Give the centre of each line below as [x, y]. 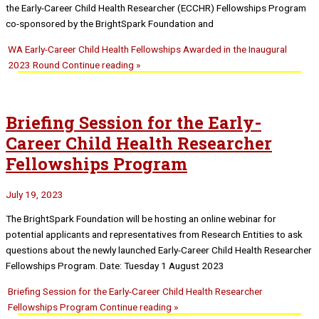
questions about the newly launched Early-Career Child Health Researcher [159, 250]
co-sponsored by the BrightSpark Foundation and [110, 23]
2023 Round [34, 64]
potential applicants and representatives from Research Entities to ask [154, 235]
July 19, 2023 [35, 194]
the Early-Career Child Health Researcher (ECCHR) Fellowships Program [156, 7]
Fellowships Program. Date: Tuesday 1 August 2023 [115, 266]
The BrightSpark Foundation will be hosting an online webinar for [141, 219]
